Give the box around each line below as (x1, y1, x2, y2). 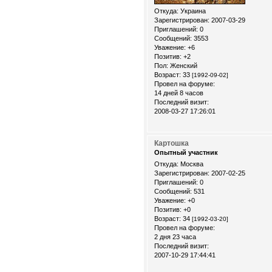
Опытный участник (154, 149, 218, 157)
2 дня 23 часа (154, 233, 196, 241)
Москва (178, 160, 203, 168)
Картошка (154, 139, 189, 148)
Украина (178, 7, 206, 15)
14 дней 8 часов (154, 89, 203, 97)
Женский (168, 62, 197, 70)
